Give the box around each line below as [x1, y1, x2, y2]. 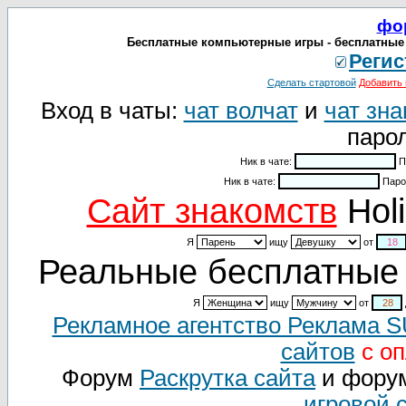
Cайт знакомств [86, 192, 337, 230]
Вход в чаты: [40, 98, 184, 123]
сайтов [280, 339, 355, 364]
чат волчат [183, 98, 298, 123]
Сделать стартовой [266, 77, 356, 88]
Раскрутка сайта [140, 365, 315, 391]
